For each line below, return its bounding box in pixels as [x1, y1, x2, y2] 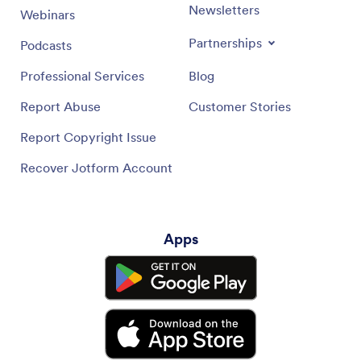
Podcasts [20, 36, 72, 53]
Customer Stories [189, 98, 291, 114]
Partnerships [189, 34, 262, 51]
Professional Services [20, 67, 144, 84]
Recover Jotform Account [20, 159, 172, 176]
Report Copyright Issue [20, 128, 156, 145]
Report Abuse [20, 98, 101, 114]
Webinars [20, 6, 75, 23]
